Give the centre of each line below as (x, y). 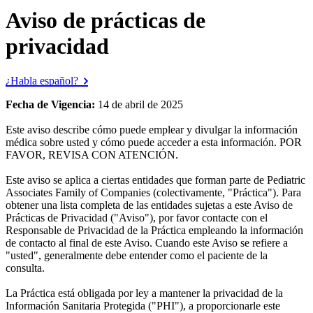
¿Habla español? (42, 80)
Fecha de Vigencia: (52, 104)
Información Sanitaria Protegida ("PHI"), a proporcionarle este (143, 305)
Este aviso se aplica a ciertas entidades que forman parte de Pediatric (155, 180)
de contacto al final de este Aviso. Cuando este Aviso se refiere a (147, 242)
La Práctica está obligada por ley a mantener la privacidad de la (144, 293)
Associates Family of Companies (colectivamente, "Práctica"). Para (153, 192)
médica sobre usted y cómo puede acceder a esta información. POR (154, 142)
